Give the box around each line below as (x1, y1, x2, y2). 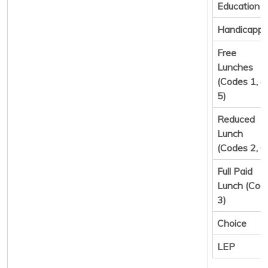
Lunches (217, 60, 253, 73)
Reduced (217, 112, 255, 125)
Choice (217, 217, 246, 229)
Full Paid (217, 165, 252, 177)
